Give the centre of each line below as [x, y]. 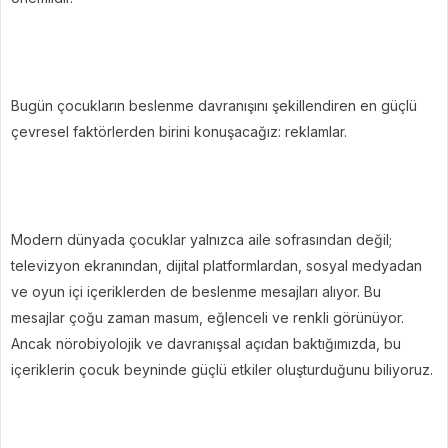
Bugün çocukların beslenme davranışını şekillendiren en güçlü [214, 105]
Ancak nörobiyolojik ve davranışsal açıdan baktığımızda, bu [206, 343]
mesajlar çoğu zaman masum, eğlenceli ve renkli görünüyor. [207, 317]
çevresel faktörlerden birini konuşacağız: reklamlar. [179, 131]
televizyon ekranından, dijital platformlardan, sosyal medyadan [216, 265]
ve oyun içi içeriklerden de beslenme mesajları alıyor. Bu [196, 291]
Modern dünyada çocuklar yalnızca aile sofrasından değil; [201, 239]
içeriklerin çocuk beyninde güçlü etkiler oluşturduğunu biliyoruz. [222, 369]
